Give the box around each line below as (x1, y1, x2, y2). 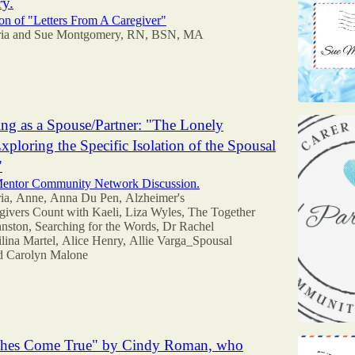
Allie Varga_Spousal (129, 234, 232, 248)
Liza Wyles (125, 205, 181, 219)
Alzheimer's (125, 191, 185, 205)
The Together (188, 205, 255, 219)
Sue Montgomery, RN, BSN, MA (34, 28, 204, 42)
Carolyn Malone (6, 248, 88, 262)
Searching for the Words (35, 219, 156, 234)
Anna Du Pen (50, 191, 119, 205)
